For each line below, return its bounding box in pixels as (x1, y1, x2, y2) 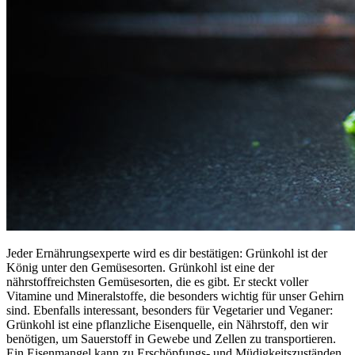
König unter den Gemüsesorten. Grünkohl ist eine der (6, 260, 274, 274)
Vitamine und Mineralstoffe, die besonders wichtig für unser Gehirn (6, 288, 344, 303)
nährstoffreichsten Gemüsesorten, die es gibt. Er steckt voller (6, 274, 308, 288)
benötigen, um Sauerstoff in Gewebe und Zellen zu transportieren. (6, 331, 336, 345)
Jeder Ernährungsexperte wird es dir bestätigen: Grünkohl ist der (6, 246, 327, 260)
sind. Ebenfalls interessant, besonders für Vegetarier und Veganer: (6, 303, 333, 317)
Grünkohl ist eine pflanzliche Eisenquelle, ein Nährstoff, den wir (6, 317, 328, 331)
